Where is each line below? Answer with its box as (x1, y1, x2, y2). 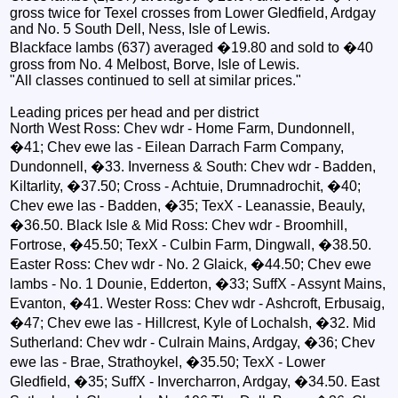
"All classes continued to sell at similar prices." (10, 72, 302, 88)
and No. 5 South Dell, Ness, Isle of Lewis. (10, 20, 271, 36)
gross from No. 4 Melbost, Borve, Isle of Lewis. (10, 56, 300, 72)
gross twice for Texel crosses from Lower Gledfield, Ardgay (10, 4, 377, 20)
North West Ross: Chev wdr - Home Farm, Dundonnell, (10, 120, 355, 136)
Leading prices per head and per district (10, 104, 259, 120)
